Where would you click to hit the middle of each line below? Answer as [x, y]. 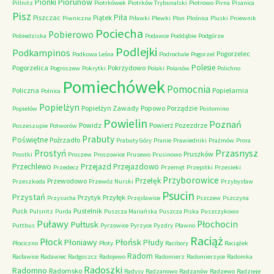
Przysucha [61, 198]
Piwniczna [77, 18]
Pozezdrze [191, 125]
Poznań [225, 124]
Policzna [26, 90]
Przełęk [148, 181]
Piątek [102, 17]
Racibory [177, 243]
